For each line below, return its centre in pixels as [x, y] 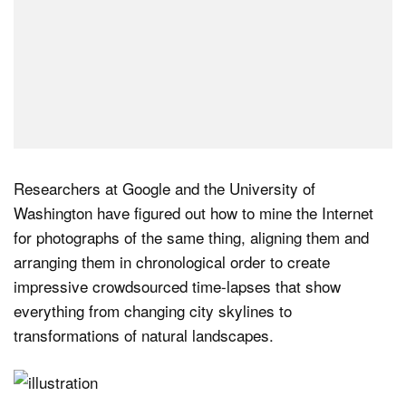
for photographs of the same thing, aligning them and [191, 237]
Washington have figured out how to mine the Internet [193, 212]
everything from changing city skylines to [153, 310]
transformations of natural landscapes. [144, 334]
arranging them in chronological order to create [172, 261]
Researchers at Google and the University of [164, 188]
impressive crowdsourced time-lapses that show [177, 285]
